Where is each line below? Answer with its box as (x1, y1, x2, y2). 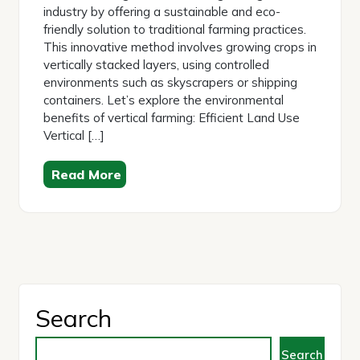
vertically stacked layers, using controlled (43, 57, 269, 73)
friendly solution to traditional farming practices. (43, 22, 306, 38)
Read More (51, 166, 121, 183)
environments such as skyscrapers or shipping (43, 75, 297, 91)
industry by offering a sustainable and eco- (43, 4, 280, 20)
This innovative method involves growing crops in (43, 39, 317, 55)
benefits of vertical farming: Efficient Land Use (43, 110, 300, 126)
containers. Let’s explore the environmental (43, 92, 284, 108)
